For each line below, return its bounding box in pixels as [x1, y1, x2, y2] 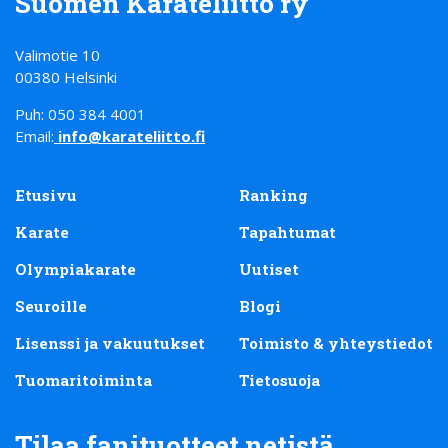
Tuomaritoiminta [15, 370, 152, 391]
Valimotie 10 [15, 44, 100, 65]
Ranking [239, 185, 308, 206]
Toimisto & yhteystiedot [239, 333, 433, 354]
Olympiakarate [15, 259, 136, 280]
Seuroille [15, 296, 87, 317]
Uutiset [239, 259, 299, 280]
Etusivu [15, 185, 77, 206]
